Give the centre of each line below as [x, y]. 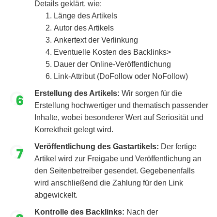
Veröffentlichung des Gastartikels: [98, 147]
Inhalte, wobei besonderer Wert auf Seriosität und [119, 118]
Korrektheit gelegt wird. [74, 130]
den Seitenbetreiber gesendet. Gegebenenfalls [115, 171]
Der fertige [179, 147]
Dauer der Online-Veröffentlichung [112, 64]
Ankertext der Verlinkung [96, 40]
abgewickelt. [56, 195]
